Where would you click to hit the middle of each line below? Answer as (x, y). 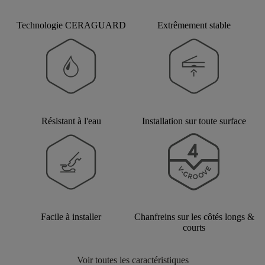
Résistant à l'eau (71, 121)
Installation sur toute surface (194, 121)
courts (194, 228)
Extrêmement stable (194, 25)
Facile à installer (71, 217)
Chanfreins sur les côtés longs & (194, 217)
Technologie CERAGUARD (71, 25)
